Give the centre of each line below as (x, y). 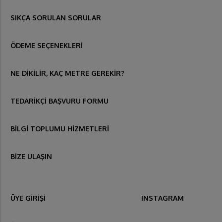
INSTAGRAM (162, 198)
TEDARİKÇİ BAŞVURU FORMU (59, 101)
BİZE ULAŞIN (31, 157)
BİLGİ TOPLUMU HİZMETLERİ (60, 129)
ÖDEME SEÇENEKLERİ (47, 46)
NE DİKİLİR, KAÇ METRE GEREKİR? (67, 73)
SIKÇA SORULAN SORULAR (56, 18)
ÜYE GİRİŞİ (28, 198)
